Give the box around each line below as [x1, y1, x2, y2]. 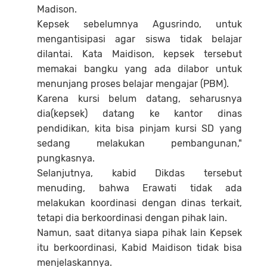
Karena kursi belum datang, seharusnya [37, 92, 242, 104]
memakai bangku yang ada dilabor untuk [37, 63, 242, 74]
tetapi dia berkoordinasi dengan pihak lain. [37, 212, 227, 223]
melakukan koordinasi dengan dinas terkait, [37, 197, 242, 209]
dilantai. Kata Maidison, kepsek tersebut [37, 48, 242, 60]
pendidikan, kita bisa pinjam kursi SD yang [37, 122, 242, 134]
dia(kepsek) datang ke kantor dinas [37, 107, 242, 119]
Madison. [37, 3, 77, 15]
